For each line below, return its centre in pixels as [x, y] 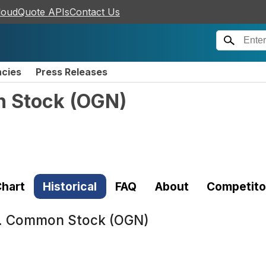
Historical [70, 186]
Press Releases [72, 72]
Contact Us [95, 12]
